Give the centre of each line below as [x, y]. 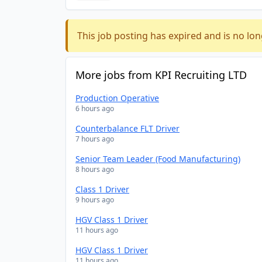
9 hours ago [95, 200]
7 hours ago [95, 139]
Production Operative [117, 98]
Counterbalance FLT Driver [127, 128]
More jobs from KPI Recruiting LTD [161, 75]
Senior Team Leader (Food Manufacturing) [158, 159]
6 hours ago [95, 108]
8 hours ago [95, 169]
